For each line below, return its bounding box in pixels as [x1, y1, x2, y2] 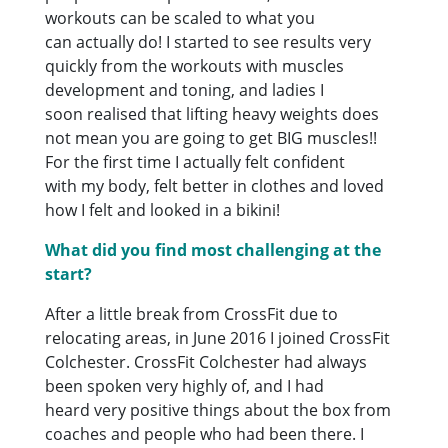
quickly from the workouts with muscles [45, 54, 345, 77]
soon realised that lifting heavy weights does [45, 102, 380, 125]
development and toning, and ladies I [45, 78, 325, 101]
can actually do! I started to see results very [45, 30, 372, 53]
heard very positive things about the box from [45, 398, 392, 421]
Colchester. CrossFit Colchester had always [45, 350, 368, 373]
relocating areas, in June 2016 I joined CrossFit [45, 326, 391, 349]
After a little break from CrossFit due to [45, 302, 339, 325]
